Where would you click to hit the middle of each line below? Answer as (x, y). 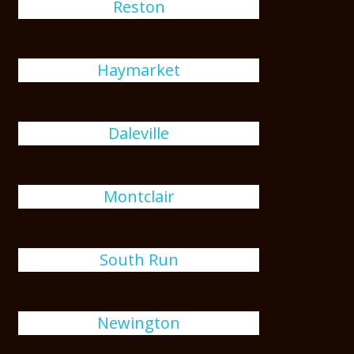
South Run (139, 260)
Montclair (139, 196)
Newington (139, 323)
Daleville (139, 133)
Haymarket (139, 70)
